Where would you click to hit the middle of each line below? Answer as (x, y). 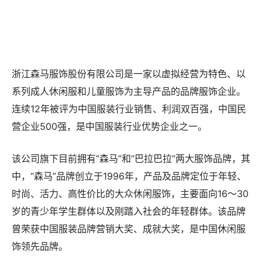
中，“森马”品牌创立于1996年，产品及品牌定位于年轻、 (129, 203)
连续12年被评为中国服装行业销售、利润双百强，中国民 (129, 135)
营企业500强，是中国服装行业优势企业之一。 (109, 153)
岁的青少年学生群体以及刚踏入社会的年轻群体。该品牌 (129, 238)
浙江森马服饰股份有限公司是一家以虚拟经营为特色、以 (129, 100)
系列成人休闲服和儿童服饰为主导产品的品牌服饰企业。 (129, 118)
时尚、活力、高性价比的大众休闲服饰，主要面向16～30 (130, 220)
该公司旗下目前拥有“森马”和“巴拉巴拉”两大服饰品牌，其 (131, 185)
